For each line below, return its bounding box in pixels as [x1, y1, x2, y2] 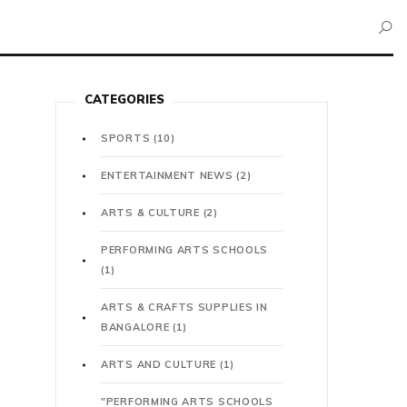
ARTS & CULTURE [101, 206, 203, 219]
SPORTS [101, 132, 154, 144]
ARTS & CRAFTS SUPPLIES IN [101, 301, 268, 313]
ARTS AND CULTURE [101, 358, 220, 371]
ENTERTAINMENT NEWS [101, 169, 237, 182]
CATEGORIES [84, 92, 164, 106]
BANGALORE [101, 321, 173, 333]
